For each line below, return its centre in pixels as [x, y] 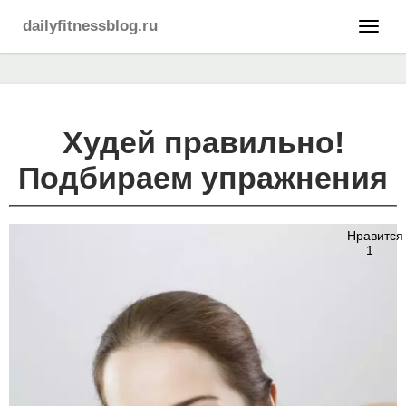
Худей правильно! [203, 142]
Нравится [375, 235]
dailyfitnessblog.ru [90, 26]
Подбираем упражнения [203, 178]
